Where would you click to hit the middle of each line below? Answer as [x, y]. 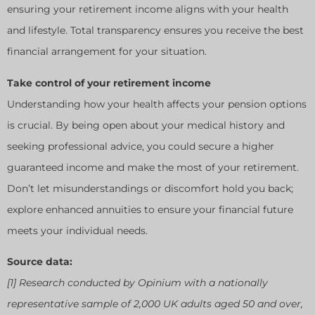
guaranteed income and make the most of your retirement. [153, 167]
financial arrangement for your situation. [107, 52]
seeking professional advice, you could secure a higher [141, 146]
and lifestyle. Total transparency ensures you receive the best [155, 31]
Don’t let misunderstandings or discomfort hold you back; [150, 188]
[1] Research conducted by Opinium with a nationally [137, 283]
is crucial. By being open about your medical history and [146, 125]
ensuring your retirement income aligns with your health [148, 9]
